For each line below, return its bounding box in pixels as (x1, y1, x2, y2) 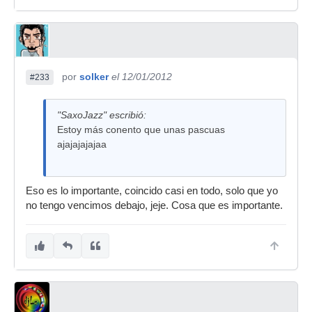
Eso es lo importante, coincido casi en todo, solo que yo (26, 185, 278, 196)
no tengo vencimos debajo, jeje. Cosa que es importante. (26, 200, 283, 211)
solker (79, 71, 109, 82)
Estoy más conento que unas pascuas (57, 124, 225, 135)
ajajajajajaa (57, 139, 107, 150)
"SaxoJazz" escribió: (57, 109, 146, 120)
